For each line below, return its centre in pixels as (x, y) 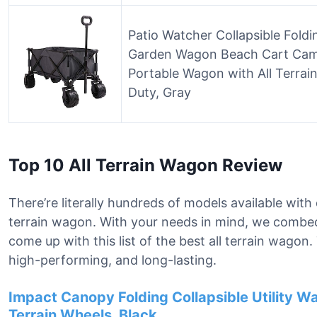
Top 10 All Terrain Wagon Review (145, 165)
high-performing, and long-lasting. (113, 260)
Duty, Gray (160, 92)
